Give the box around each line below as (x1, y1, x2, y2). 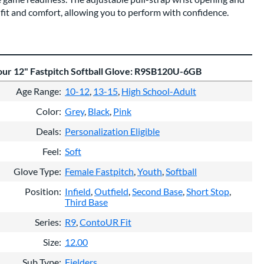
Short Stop (186, 185, 229, 197)
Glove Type (14, 165, 59, 177)
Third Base (65, 196, 108, 207)
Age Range (16, 85, 59, 97)
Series (35, 216, 59, 227)
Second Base (132, 185, 183, 197)
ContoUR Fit (80, 216, 131, 227)
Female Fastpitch (65, 165, 134, 177)
